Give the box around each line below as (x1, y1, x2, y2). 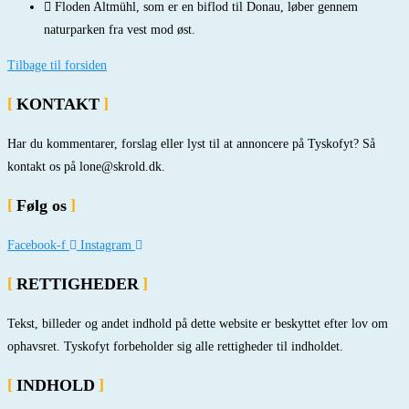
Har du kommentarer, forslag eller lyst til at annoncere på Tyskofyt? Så (7, 137, 375, 152)
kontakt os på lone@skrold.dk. (7, 160, 165, 174)
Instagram (80, 238, 131, 253)
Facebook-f (7, 238, 66, 253)
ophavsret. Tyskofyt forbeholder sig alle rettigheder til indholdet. (7, 340, 343, 354)
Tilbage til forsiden (7, 58, 107, 73)
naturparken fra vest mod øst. (44, 23, 195, 37)
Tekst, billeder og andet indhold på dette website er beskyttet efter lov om (7, 317, 388, 331)
